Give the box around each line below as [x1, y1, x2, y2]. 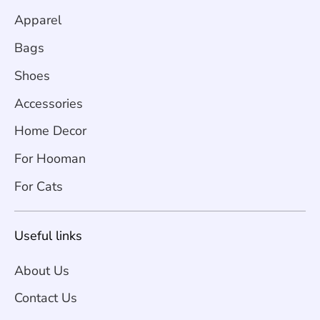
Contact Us [14, 289, 77, 307]
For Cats [14, 177, 63, 195]
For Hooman [14, 150, 86, 168]
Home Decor [14, 122, 86, 140]
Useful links [14, 227, 82, 245]
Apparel [14, 11, 61, 29]
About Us [14, 261, 69, 279]
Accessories [14, 94, 83, 112]
